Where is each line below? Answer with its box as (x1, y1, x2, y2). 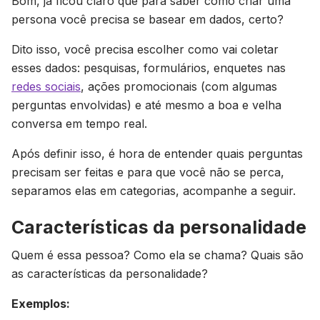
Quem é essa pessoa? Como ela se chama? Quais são (11, 248, 304, 262)
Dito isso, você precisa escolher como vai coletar (11, 42, 279, 56)
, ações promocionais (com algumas (81, 79, 277, 94)
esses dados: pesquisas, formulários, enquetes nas (11, 61, 286, 75)
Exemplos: (11, 296, 70, 311)
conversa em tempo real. (11, 116, 147, 131)
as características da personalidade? (11, 266, 211, 281)
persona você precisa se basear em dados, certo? (11, 12, 284, 26)
